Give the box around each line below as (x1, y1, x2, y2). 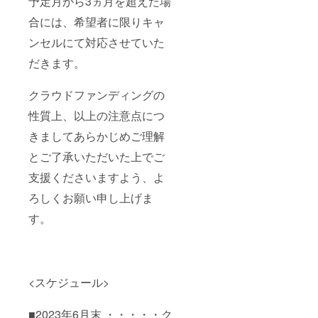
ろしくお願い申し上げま (28, 189, 153, 206)
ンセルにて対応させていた (28, 33, 165, 50)
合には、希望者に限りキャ (28, 13, 165, 30)
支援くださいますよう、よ (28, 168, 165, 185)
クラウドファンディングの (28, 86, 165, 103)
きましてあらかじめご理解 (28, 127, 165, 144)
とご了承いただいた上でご (28, 148, 165, 165)
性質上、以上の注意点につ (28, 106, 165, 124)
